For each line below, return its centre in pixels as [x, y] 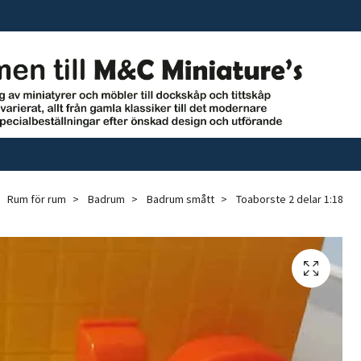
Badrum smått [180, 199]
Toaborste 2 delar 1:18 [288, 199]
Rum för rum [37, 199]
